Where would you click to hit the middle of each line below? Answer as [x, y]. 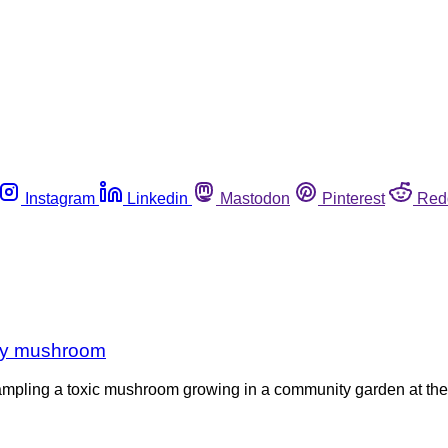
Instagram [60, 198]
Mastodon [255, 198]
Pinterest [353, 198]
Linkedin [157, 198]
